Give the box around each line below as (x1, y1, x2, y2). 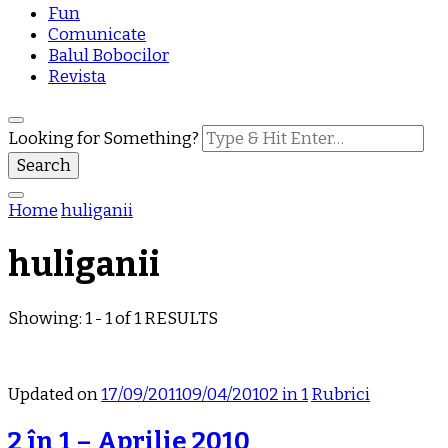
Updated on (8, 383, 101, 405)
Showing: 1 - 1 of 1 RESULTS (8, 307, 218, 329)
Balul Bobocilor (48, 45, 169, 66)
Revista (48, 66, 106, 87)
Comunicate (48, 24, 146, 45)
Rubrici (311, 383, 370, 405)
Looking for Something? (8, 128, 202, 149)
